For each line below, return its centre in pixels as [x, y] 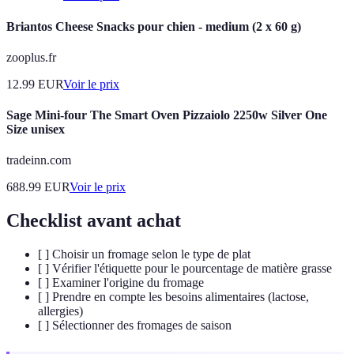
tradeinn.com [39, 160]
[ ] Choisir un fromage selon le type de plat [144, 254]
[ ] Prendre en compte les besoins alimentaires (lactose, [173, 297]
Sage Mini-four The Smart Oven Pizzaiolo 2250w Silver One [167, 115]
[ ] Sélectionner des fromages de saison [135, 326]
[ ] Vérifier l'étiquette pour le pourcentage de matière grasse [185, 269]
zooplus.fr [31, 57]
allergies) [60, 311]
